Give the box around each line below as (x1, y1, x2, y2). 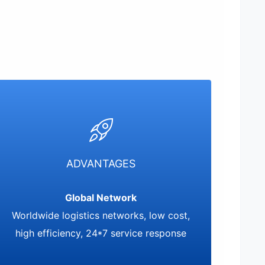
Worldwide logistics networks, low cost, (12, 209, 190, 221)
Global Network (65, 192, 137, 203)
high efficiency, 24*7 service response (15, 227, 187, 239)
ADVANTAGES (66, 157, 136, 170)
